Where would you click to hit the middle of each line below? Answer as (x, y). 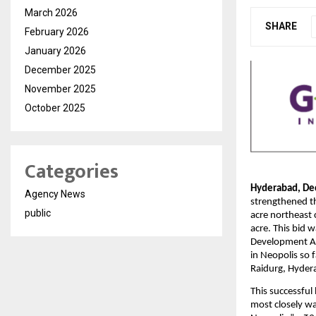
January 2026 (55, 51)
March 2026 (51, 13)
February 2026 (57, 32)
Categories (72, 172)
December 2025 (60, 70)
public (38, 213)
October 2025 (55, 108)
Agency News (55, 194)
